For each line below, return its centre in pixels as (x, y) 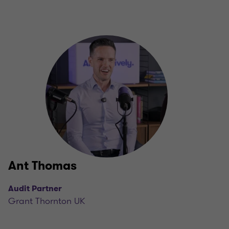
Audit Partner (35, 189)
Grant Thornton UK (47, 201)
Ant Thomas (42, 166)
